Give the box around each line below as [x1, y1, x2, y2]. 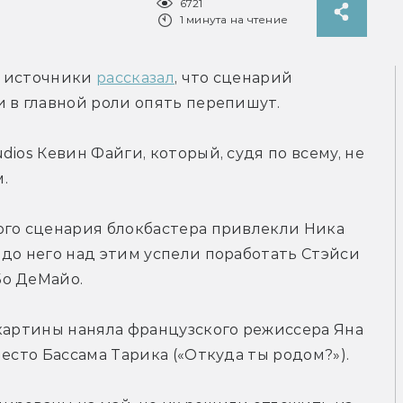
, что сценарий [174, 69, 293, 87]
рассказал [96, 69, 175, 87]
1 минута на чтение [179, 13, 288, 27]
